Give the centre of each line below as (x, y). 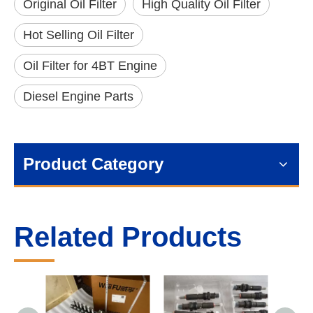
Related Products (128, 237)
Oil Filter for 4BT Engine (90, 66)
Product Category (93, 164)
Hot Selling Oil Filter (79, 35)
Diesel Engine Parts (78, 96)
